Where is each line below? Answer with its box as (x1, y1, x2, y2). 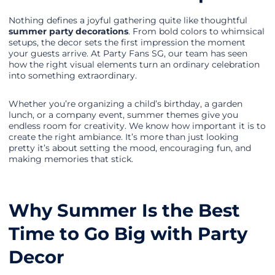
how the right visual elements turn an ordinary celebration (9, 59, 260, 71)
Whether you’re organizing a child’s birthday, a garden (9, 98, 242, 110)
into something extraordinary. (9, 70, 137, 82)
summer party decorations (9, 26, 128, 37)
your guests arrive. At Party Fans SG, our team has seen (9, 48, 247, 60)
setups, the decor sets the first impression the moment (9, 37, 246, 48)
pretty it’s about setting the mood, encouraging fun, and (9, 142, 251, 154)
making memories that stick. (9, 153, 133, 165)
